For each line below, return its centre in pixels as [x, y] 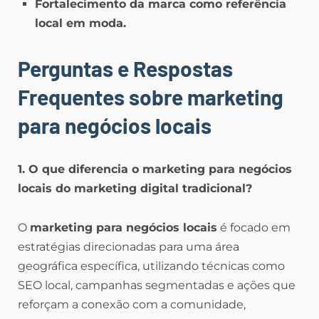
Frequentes [71, 97]
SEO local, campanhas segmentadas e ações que [157, 286]
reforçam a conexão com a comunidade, [132, 305]
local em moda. [80, 23]
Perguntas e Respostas [125, 69]
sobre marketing [204, 97]
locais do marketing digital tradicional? [135, 189]
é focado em [254, 228]
